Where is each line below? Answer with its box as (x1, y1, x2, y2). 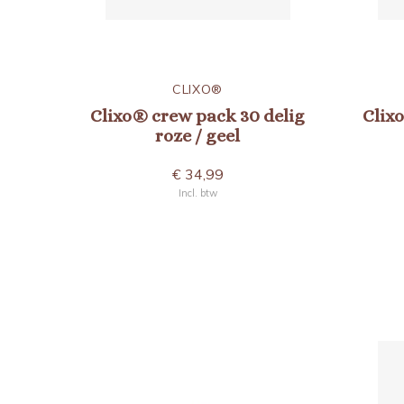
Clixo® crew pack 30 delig (90, 106, 305, 126)
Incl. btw (178, 187, 217, 199)
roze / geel (155, 125, 240, 146)
